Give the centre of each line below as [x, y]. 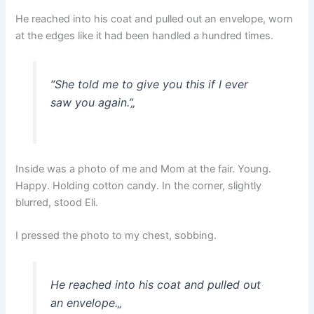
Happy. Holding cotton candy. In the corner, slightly [139, 186]
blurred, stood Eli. [57, 203]
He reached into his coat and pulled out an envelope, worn [155, 19]
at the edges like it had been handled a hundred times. [145, 36]
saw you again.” [90, 103]
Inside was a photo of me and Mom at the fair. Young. [144, 169]
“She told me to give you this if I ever [149, 84]
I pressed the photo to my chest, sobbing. [116, 236]
